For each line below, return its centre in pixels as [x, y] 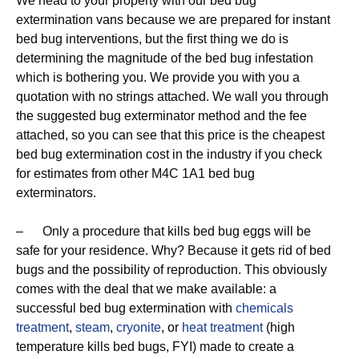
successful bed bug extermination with [126, 308]
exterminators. [56, 193]
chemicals [264, 308]
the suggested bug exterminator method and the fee [161, 116]
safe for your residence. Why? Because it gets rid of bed [173, 250]
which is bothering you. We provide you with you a [158, 77]
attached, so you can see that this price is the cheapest [170, 135]
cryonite [139, 327]
